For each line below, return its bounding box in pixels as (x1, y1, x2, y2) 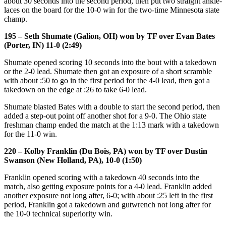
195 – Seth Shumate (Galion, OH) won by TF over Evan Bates (4, 31, 215, 40)
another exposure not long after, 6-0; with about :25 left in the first (4, 191, 213, 200)
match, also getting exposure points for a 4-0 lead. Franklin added (4, 182, 212, 191)
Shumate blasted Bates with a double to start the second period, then (4, 102, 220, 111)
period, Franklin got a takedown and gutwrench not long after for (4, 200, 211, 209)
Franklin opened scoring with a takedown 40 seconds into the (4, 173, 199, 182)
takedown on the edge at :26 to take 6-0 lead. (4, 85, 147, 94)
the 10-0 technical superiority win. (4, 209, 112, 218)
